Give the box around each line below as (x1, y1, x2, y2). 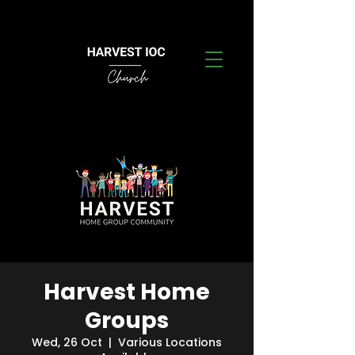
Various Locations (118, 334, 222, 350)
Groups (85, 305, 169, 336)
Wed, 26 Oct (32, 334, 102, 350)
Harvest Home (44, 277, 210, 307)
